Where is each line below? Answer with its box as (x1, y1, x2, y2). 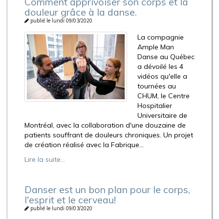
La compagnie (137, 33, 184, 42)
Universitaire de (137, 111, 187, 120)
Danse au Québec (137, 52, 195, 62)
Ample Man (137, 43, 174, 52)
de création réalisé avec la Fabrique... (24, 140, 144, 150)
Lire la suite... (24, 155, 65, 164)
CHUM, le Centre (137, 91, 190, 101)
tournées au (137, 82, 176, 91)
